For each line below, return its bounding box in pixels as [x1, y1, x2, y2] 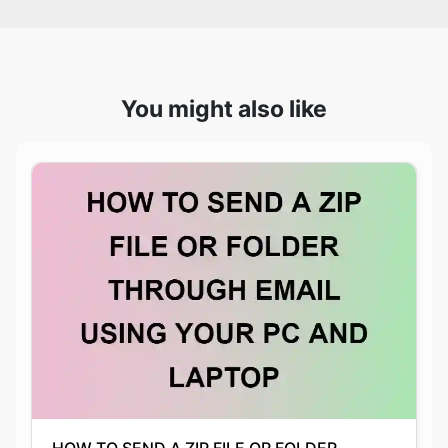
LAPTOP [52, 401, 115, 422]
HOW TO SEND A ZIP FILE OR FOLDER [52, 363, 337, 384]
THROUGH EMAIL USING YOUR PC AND [52, 382, 351, 403]
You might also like [121, 20, 327, 49]
